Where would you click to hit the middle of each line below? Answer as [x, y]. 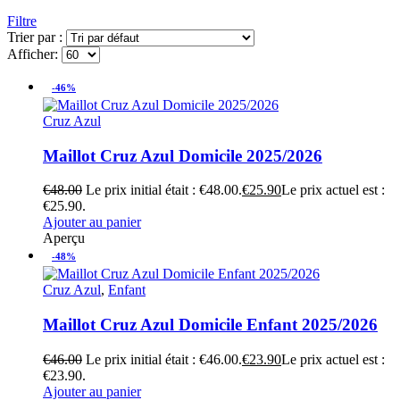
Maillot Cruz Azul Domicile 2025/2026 [183, 155]
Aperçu [64, 238]
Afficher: [34, 54]
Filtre [22, 21]
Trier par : [37, 37]
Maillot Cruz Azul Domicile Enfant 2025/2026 [210, 324]
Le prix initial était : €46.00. [164, 359]
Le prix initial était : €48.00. [164, 190]
